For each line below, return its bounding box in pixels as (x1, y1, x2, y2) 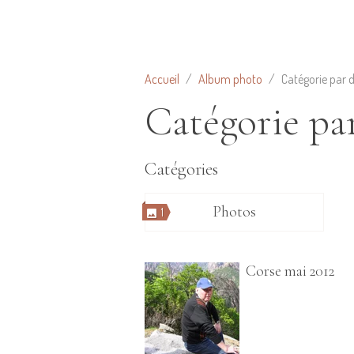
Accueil (145, 71, 179, 87)
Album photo (198, 71, 262, 87)
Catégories (145, 158, 218, 180)
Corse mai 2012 (246, 262, 334, 281)
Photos (212, 202, 256, 221)
